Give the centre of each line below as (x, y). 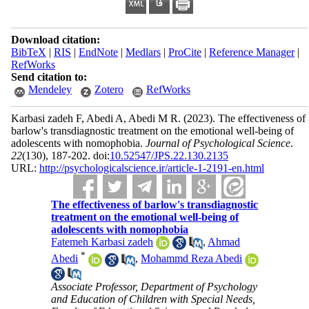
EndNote (98, 52)
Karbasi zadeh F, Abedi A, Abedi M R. (97, 118)
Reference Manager (251, 52)
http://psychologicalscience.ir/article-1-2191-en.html (151, 168)
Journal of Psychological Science (218, 143)
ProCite (185, 52)
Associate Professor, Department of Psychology (154, 287)
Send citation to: (49, 77)
